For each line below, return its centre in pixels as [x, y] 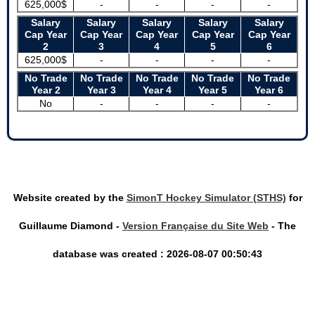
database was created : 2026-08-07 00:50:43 [157, 254]
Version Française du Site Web [195, 226]
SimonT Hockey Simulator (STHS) [206, 198]
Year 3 [101, 90]
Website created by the [70, 198]
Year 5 [213, 90]
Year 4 [157, 90]
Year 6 [269, 90]
